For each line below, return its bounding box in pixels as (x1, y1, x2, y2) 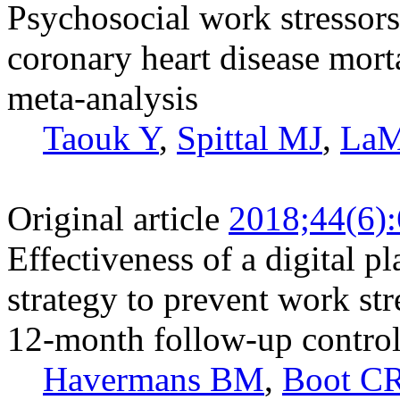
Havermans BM (43, 359, 264, 398)
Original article (7, 198, 220, 237)
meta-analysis (7, 78, 198, 117)
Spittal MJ (177, 118, 322, 157)
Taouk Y (43, 118, 159, 157)
